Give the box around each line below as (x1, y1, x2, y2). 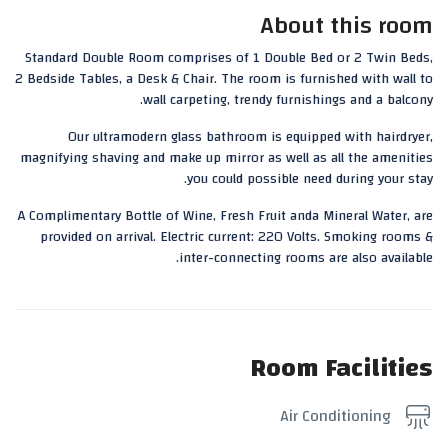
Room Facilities (250, 343, 433, 392)
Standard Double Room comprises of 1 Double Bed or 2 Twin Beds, (25, 44, 433, 71)
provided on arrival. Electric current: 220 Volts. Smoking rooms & (40, 223, 433, 250)
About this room (260, 3, 433, 48)
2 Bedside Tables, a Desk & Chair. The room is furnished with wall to (15, 65, 433, 92)
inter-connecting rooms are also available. (179, 244, 433, 271)
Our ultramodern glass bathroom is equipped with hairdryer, (68, 123, 433, 150)
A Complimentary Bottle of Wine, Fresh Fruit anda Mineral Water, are (18, 202, 433, 229)
